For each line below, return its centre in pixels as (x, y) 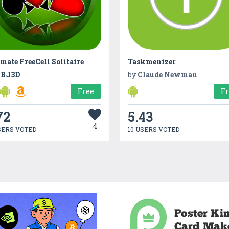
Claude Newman (168, 74)
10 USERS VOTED (154, 129)
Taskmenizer (152, 61)
